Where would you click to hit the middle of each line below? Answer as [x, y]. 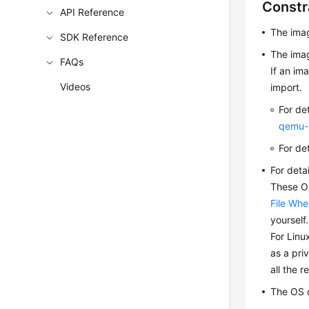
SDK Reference [94, 37]
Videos [76, 87]
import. [287, 87]
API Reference [92, 12]
